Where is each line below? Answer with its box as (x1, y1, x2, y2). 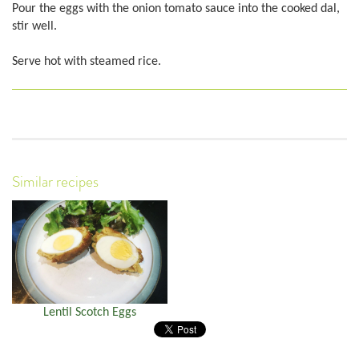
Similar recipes (12, 172, 99, 192)
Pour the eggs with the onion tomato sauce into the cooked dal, (12, 2, 340, 15)
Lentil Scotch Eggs (43, 305, 136, 319)
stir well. (12, 19, 57, 33)
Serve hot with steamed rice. (12, 55, 161, 69)
